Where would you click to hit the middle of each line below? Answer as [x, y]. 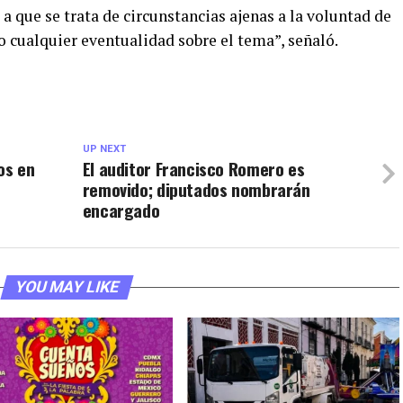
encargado [121, 210]
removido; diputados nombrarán [196, 189]
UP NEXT [104, 149]
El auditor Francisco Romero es [193, 169]
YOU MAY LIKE [67, 287]
